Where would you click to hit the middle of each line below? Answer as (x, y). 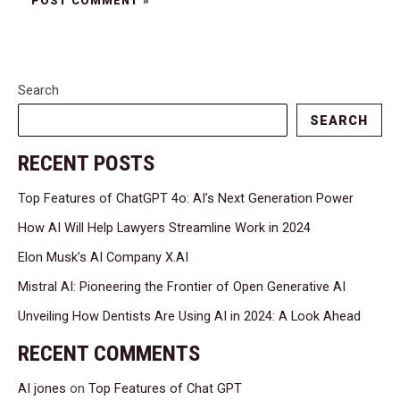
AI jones (42, 389)
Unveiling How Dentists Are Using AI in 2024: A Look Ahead (189, 317)
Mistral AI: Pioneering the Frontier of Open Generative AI (182, 287)
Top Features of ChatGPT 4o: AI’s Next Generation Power (186, 199)
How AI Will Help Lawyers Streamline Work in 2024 (164, 228)
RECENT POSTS (86, 163)
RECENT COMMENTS (109, 353)
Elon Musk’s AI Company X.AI (103, 258)
